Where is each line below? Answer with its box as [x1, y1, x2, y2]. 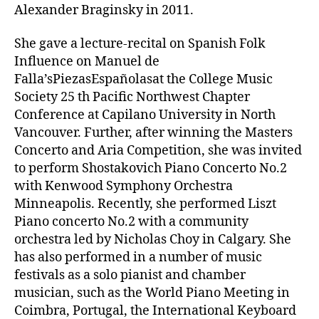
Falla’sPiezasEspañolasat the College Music [14, 71, 273, 88]
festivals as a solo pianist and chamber [14, 267, 246, 284]
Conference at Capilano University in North [14, 107, 276, 124]
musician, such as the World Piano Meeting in [14, 285, 290, 302]
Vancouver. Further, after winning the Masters [14, 125, 293, 142]
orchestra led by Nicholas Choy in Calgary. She [14, 231, 291, 249]
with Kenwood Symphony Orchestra [14, 178, 233, 195]
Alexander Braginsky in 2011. [14, 1, 194, 19]
